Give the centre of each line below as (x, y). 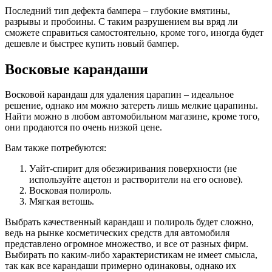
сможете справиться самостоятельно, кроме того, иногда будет (134, 32)
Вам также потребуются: (56, 148)
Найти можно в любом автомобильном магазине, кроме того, (132, 117)
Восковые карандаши (76, 69)
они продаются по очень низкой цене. (83, 127)
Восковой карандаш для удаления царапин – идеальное (119, 95)
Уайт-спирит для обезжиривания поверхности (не (133, 169)
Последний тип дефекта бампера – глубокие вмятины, (117, 10)
